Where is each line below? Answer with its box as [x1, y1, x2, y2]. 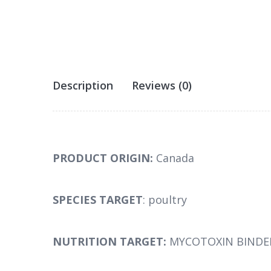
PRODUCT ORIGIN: [53, 151, 156, 166]
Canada [156, 151, 194, 166]
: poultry [143, 192, 187, 207]
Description [53, 78, 113, 93]
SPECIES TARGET [53, 192, 143, 207]
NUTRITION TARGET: [53, 234, 169, 249]
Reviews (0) [132, 78, 192, 93]
